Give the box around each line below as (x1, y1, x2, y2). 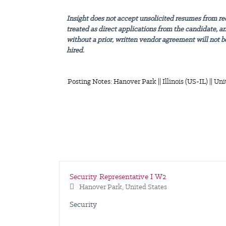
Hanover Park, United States (79, 182, 167, 192)
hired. (67, 45, 84, 55)
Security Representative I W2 (70, 172, 166, 182)
